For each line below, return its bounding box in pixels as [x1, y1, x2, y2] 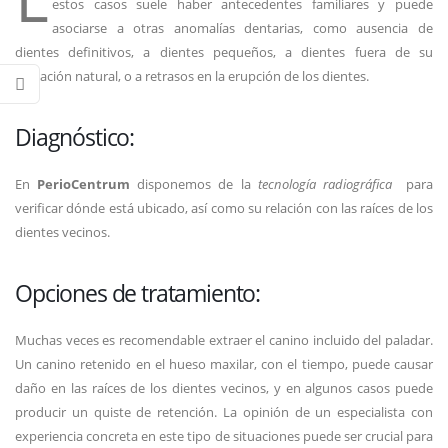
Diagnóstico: [15, 121, 135, 153]
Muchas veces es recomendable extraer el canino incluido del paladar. [15, 331, 433, 349]
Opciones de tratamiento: [15, 277, 261, 309]
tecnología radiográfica [257, 175, 392, 193]
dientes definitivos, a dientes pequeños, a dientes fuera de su [15, 43, 433, 61]
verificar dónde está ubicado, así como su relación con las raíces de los [15, 199, 433, 217]
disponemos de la [130, 175, 258, 193]
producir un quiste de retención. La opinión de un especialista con [15, 403, 433, 421]
